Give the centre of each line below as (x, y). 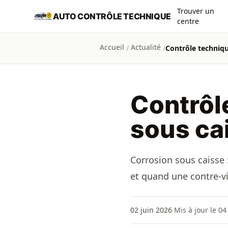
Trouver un (195, 11)
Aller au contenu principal (61, 10)
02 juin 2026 (151, 210)
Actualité (146, 47)
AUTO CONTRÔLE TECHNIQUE (112, 16)
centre (188, 21)
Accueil (112, 47)
